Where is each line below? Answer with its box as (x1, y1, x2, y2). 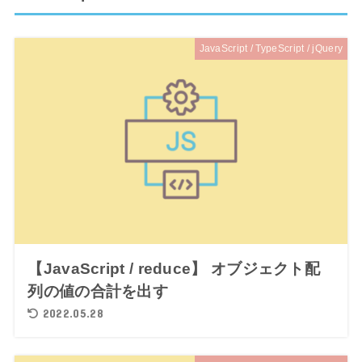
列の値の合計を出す (27, 282, 169, 300)
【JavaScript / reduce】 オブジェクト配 (27, 259, 321, 277)
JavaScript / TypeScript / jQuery (199, 43, 343, 55)
